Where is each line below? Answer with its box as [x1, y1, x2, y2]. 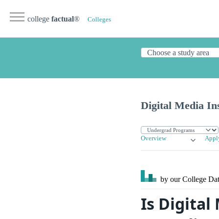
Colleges [88, 16, 111, 23]
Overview [141, 135, 166, 142]
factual [51, 15, 74, 23]
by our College [158, 175, 208, 184]
